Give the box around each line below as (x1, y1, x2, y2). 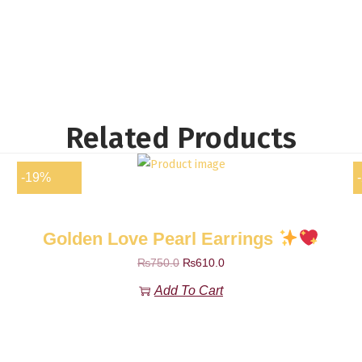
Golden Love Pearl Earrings (43, 228, 279, 249)
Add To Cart (154, 283, 223, 297)
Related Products (65, 120, 297, 156)
